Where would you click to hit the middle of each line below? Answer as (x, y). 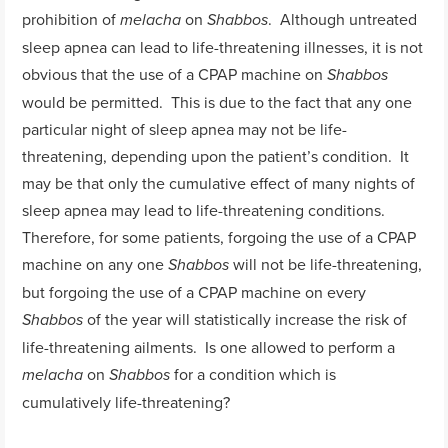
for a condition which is (253, 373)
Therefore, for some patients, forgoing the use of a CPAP (219, 236)
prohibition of (71, 18)
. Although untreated (343, 18)
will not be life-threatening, (326, 263)
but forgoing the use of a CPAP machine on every (194, 291)
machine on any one (95, 263)
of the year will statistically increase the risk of (245, 318)
